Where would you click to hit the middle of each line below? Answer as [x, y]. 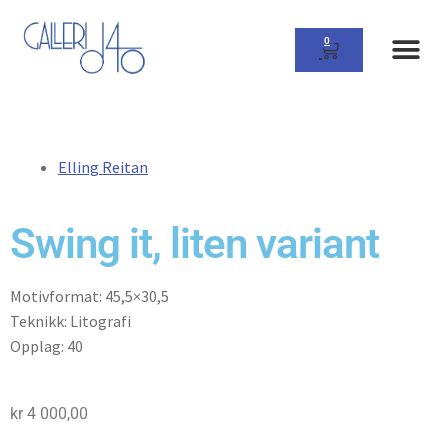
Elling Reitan [103, 167]
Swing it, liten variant [194, 243]
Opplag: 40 [46, 345]
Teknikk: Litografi [70, 320]
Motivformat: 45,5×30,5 [89, 295]
